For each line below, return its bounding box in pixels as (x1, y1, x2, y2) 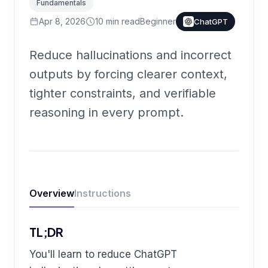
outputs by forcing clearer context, (29, 66, 227, 81)
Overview (29, 187, 74, 199)
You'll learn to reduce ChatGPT (29, 248, 177, 260)
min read (103, 16, 140, 26)
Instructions (74, 187, 131, 199)
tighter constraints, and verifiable (29, 86, 216, 100)
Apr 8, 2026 (39, 16, 86, 26)
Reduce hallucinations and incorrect (29, 47, 232, 62)
